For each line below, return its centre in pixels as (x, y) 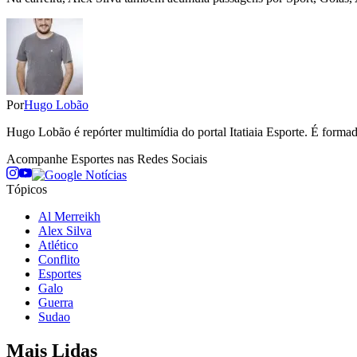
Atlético (58, 245)
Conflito (59, 259)
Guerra (56, 302)
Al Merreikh (69, 216)
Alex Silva (65, 230)
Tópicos (27, 189)
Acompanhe (39, 159)
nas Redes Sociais (161, 159)
